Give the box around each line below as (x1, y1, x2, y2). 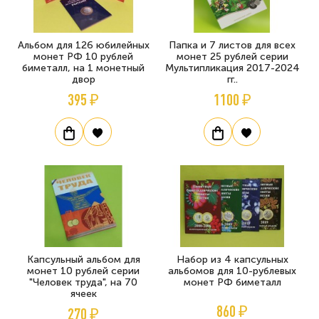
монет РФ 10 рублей (33, 51, 133, 63)
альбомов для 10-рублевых (168, 265, 296, 278)
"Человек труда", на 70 (29, 276, 137, 289)
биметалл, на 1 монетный (22, 62, 145, 75)
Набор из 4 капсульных (176, 253, 288, 266)
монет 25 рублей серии (176, 51, 288, 63)
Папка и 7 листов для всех (169, 39, 296, 52)
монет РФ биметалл (183, 276, 281, 289)
